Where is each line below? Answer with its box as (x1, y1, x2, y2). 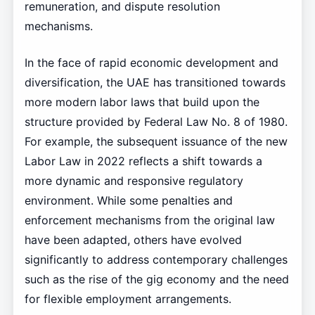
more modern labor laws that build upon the (24, 94, 259, 109)
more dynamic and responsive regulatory (24, 173, 243, 188)
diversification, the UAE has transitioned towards (24, 75, 285, 89)
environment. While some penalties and (24, 193, 233, 207)
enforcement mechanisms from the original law (24, 212, 275, 227)
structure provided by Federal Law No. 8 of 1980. (24, 114, 288, 129)
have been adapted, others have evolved (24, 232, 242, 247)
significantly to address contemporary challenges (24, 252, 288, 266)
